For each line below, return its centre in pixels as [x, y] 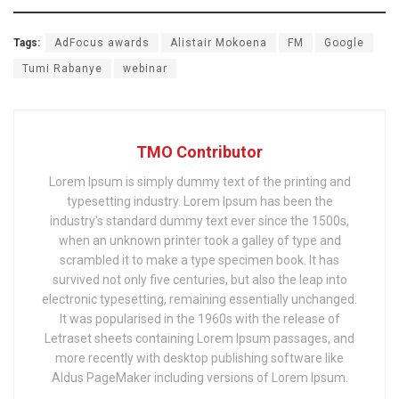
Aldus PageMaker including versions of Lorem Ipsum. [199, 378]
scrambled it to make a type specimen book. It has [199, 261]
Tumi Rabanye [62, 69]
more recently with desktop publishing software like [199, 358]
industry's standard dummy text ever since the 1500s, [199, 221]
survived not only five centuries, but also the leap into [199, 280]
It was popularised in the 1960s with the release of [199, 319]
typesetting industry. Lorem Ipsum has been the [199, 202]
